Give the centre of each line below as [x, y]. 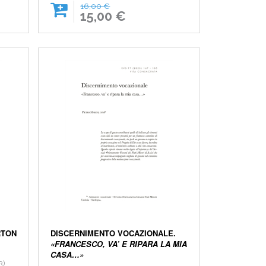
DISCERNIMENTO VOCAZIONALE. [113, 233]
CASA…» [67, 255]
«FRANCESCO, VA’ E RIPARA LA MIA [119, 244]
